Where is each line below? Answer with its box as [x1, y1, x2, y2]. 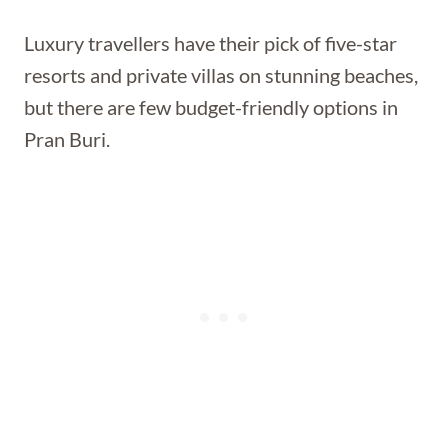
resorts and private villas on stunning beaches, [24, 63, 418, 87]
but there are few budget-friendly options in [24, 95, 398, 119]
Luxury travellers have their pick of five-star [24, 31, 397, 55]
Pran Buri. [24, 127, 110, 151]
